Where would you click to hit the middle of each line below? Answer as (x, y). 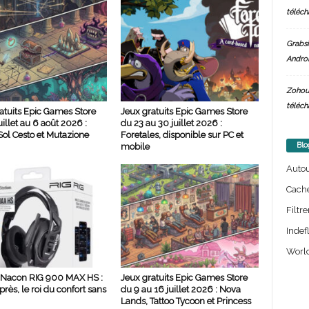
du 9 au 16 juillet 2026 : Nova (180, 289)
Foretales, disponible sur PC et (182, 135)
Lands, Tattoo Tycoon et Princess (186, 301)
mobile (135, 147)
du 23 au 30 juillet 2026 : (171, 123)
